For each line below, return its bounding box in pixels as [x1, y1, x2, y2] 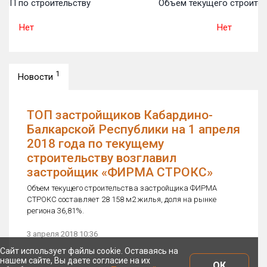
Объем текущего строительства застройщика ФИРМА [27, 184, 217, 193]
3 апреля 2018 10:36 [27, 229, 98, 238]
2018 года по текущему [27, 136, 164, 151]
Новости [18, 72, 55, 82]
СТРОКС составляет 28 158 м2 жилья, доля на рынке [27, 195, 216, 204]
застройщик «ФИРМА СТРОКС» [27, 165, 213, 179]
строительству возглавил [27, 151, 176, 165]
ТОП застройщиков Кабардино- [27, 108, 213, 122]
